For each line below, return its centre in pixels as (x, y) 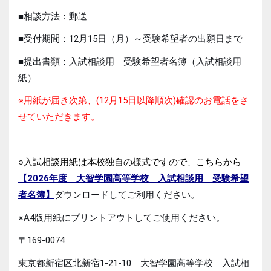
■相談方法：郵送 (53, 16)
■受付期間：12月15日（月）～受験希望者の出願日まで (130, 39)
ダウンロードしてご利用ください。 (127, 195)
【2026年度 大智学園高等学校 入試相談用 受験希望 (133, 178)
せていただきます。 (59, 117)
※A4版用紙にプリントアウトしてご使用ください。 (122, 217)
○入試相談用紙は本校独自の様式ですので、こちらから (130, 162)
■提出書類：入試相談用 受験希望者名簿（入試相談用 (130, 61)
